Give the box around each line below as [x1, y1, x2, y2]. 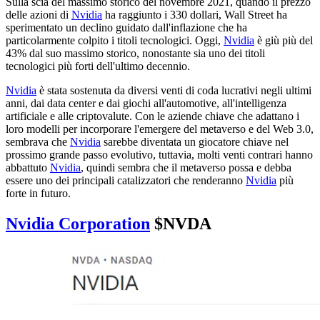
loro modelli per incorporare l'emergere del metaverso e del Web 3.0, [6, 123, 314, 136]
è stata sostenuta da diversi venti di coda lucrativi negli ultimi [36, 84, 311, 97]
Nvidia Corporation [6, 214, 150, 234]
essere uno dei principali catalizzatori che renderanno [6, 174, 246, 187]
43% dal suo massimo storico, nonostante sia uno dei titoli [6, 47, 265, 60]
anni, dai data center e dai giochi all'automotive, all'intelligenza [6, 97, 286, 110]
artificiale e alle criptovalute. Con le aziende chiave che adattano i [6, 110, 299, 123]
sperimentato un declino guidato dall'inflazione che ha [6, 21, 247, 34]
